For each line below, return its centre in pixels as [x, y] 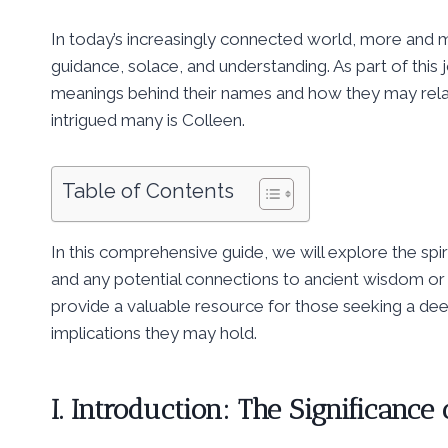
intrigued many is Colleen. [148, 120]
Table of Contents [148, 191]
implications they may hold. [154, 333]
